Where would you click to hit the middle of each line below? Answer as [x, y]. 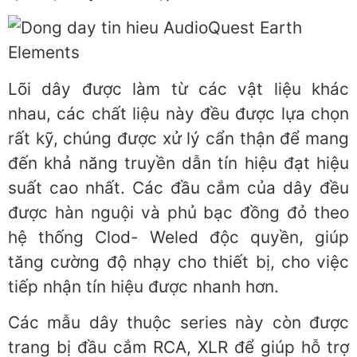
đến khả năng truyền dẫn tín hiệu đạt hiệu [178, 163]
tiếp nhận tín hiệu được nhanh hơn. [143, 286]
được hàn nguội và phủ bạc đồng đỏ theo [178, 212]
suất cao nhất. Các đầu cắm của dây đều [178, 187]
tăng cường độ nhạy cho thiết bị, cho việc [178, 261]
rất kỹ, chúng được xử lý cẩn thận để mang [178, 138]
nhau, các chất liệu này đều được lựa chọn [178, 113]
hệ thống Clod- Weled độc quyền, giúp [178, 237]
